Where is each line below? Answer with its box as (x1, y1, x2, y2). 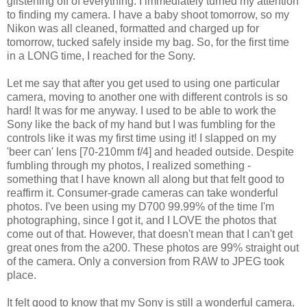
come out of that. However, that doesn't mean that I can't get (7, 228, 293, 241)
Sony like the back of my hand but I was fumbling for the (7, 119, 275, 131)
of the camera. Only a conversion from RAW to (7, 256, 232, 268)
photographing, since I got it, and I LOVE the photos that (7, 214, 276, 227)
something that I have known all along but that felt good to (7, 173, 284, 186)
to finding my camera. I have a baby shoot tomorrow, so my (7, 9, 289, 21)
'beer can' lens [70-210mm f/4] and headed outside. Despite (7, 146, 294, 158)
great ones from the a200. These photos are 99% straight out (7, 242, 299, 254)
